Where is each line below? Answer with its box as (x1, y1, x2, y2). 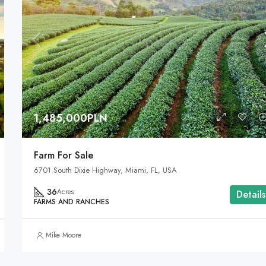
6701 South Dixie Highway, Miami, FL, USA (34, 164, 178, 176)
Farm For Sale (34, 148, 94, 163)
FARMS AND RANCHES (34, 197, 110, 208)
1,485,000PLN (34, 110, 108, 126)
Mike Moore (46, 230, 82, 241)
